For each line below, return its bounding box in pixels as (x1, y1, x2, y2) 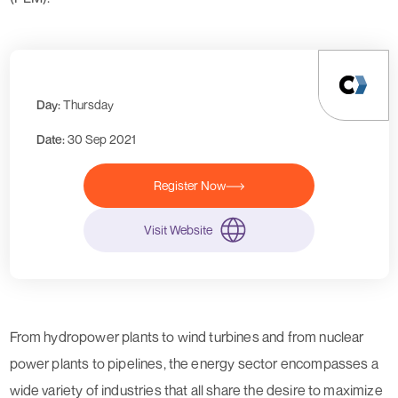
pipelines (107, 354, 163, 372)
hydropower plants (44, 327, 160, 346)
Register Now (154, 177, 226, 193)
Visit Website (144, 221, 212, 237)
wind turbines (177, 327, 259, 346)
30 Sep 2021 (67, 131, 136, 147)
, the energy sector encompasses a (163, 354, 378, 372)
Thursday (62, 96, 114, 112)
